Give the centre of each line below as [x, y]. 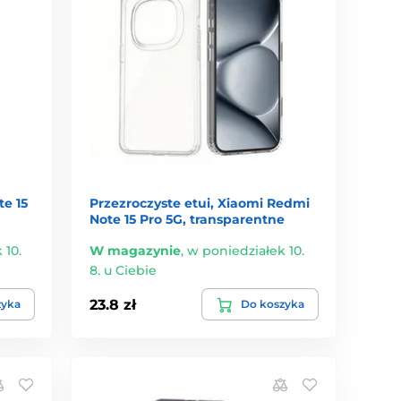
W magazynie [136, 251]
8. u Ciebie [124, 271]
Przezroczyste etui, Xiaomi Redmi [200, 204]
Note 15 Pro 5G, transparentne [188, 220]
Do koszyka [272, 304]
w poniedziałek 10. [246, 251]
